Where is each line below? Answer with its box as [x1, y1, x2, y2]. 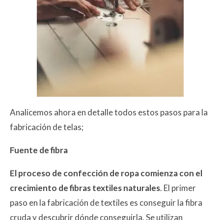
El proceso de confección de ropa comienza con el [10, 167, 202, 178]
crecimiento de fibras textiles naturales [10, 182, 160, 193]
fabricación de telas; [10, 121, 83, 132]
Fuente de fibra [10, 144, 68, 155]
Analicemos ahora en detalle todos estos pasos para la [10, 107, 208, 117]
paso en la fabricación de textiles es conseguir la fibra [10, 197, 202, 208]
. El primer [160, 182, 196, 193]
